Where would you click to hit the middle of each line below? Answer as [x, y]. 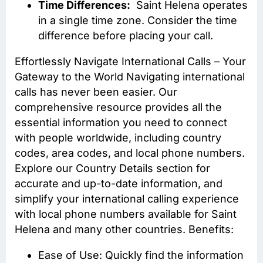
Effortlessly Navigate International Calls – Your [130, 61]
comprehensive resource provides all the [118, 107]
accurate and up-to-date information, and [119, 183]
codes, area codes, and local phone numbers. [130, 153]
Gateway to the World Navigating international [130, 76]
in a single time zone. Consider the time [138, 20]
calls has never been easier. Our [96, 92]
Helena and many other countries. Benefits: [124, 229]
